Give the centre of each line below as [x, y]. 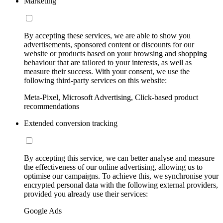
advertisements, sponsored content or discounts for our [109, 45]
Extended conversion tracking [71, 123]
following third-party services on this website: [95, 81]
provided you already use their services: [86, 194]
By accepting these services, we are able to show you [107, 36]
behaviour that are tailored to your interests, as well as [108, 63]
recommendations [52, 107]
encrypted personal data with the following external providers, [121, 185]
